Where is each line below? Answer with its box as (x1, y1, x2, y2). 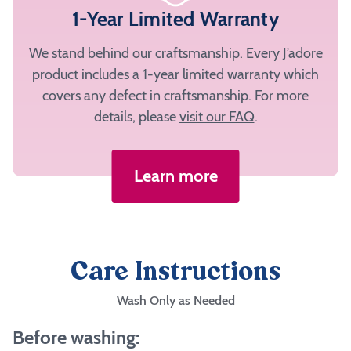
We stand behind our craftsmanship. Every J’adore (28, 44, 323, 62)
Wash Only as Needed (116, 292, 235, 308)
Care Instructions (71, 260, 280, 286)
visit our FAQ (179, 107, 255, 125)
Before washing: (13, 325, 139, 349)
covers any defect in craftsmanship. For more (42, 86, 309, 104)
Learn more (133, 165, 218, 186)
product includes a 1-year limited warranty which (32, 65, 319, 83)
